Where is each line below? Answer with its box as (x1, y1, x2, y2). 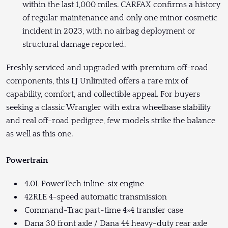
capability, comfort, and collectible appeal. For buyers (6, 90, 200, 99)
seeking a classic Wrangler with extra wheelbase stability (6, 103, 211, 112)
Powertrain (6, 156, 48, 165)
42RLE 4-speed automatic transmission (22, 192, 167, 202)
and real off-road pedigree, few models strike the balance (6, 116, 215, 126)
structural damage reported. (22, 40, 130, 49)
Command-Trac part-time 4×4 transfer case (22, 206, 183, 215)
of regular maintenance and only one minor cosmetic (22, 13, 217, 23)
